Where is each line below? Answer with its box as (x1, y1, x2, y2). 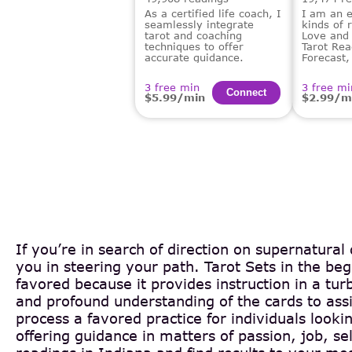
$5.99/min (145, 91, 205, 104)
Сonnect (226, 86, 266, 98)
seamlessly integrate (145, 17, 254, 31)
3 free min (145, 81, 200, 93)
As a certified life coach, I (145, 6, 280, 20)
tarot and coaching (145, 28, 242, 42)
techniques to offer (145, 39, 244, 53)
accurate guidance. (145, 50, 244, 64)
